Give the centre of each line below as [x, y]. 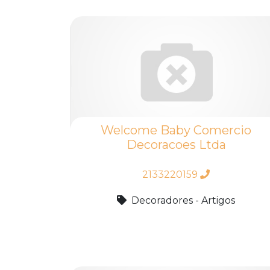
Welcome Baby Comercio [176, 130]
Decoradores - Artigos [183, 200]
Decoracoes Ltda [176, 144]
